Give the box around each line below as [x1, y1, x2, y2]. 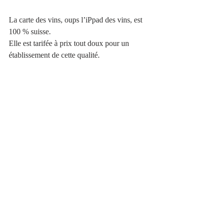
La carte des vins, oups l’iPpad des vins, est [9, 15, 144, 24]
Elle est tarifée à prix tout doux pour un [9, 39, 131, 47]
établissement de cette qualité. [9, 50, 102, 59]
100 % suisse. [9, 27, 53, 36]
